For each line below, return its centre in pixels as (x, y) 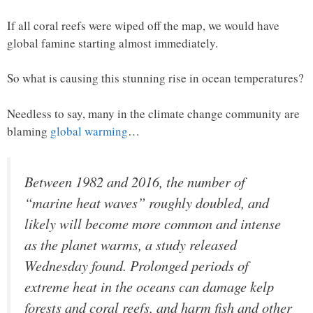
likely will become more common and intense (153, 224)
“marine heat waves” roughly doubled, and (147, 203)
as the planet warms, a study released (131, 245)
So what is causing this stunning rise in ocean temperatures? (155, 78)
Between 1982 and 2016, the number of (135, 182)
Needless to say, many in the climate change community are (153, 113)
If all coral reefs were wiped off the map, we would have (143, 25)
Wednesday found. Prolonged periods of (137, 266)
